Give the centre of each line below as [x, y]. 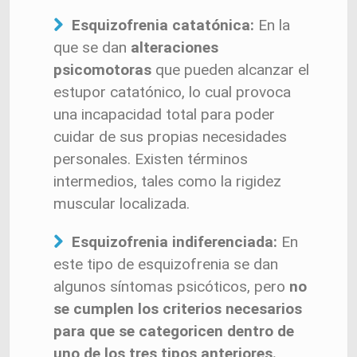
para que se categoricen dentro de [174, 331]
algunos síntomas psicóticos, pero [171, 286]
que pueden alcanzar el [230, 70]
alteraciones [173, 47]
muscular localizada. [122, 204]
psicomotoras [102, 70]
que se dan [90, 47]
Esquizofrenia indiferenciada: [176, 242]
